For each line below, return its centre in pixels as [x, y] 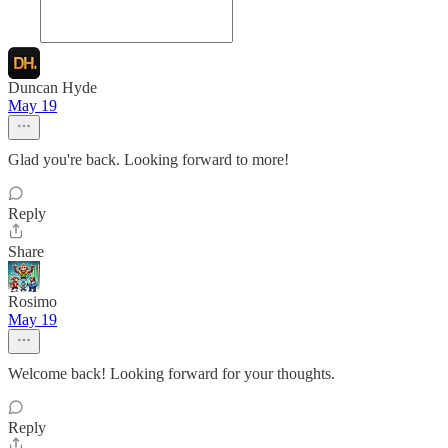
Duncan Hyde [52, 88]
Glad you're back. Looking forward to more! [148, 160]
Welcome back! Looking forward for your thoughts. [171, 374]
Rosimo [32, 302]
